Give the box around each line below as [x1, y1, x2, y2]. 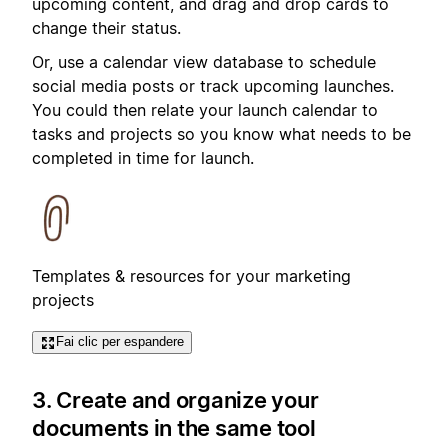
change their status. [32, 17, 181, 38]
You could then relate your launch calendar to [32, 100, 378, 121]
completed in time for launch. [32, 148, 254, 169]
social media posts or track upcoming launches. [32, 76, 394, 97]
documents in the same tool [32, 414, 316, 441]
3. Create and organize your [32, 386, 319, 413]
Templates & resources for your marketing [32, 266, 351, 287]
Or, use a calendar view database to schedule [32, 52, 376, 73]
